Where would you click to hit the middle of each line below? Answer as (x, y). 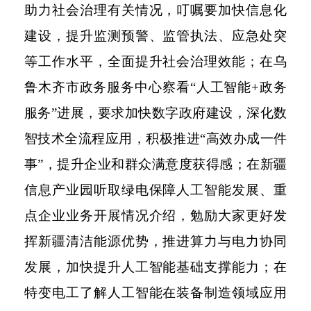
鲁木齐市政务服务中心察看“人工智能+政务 (155, 87)
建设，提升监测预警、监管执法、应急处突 (155, 35)
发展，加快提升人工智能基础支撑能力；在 (155, 267)
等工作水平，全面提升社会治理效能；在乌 (155, 61)
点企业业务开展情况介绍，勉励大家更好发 (155, 215)
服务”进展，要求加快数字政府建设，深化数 (155, 112)
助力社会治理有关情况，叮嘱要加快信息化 (155, 10)
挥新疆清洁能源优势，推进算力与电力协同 (155, 241)
